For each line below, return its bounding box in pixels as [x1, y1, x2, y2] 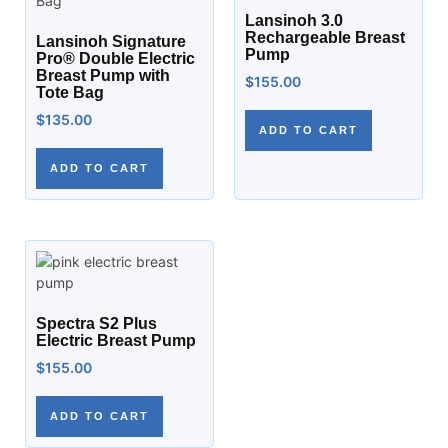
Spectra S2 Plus [36, 315, 157, 332]
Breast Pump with [36, 67, 170, 84]
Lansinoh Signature [36, 33, 186, 50]
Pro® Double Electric [36, 50, 195, 67]
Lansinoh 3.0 [245, 12, 343, 29]
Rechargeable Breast [245, 29, 405, 46]
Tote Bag [36, 84, 104, 101]
